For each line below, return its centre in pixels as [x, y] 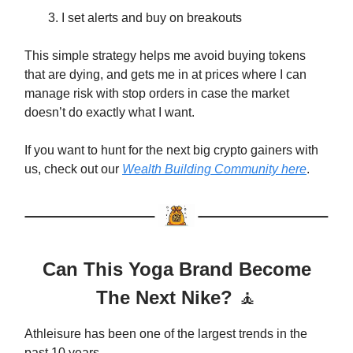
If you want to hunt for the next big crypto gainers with [171, 150]
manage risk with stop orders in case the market [157, 93]
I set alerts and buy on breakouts [152, 17]
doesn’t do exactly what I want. [110, 112]
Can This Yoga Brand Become [176, 269]
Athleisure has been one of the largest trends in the [166, 333]
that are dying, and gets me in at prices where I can [165, 74]
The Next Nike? [167, 297]
